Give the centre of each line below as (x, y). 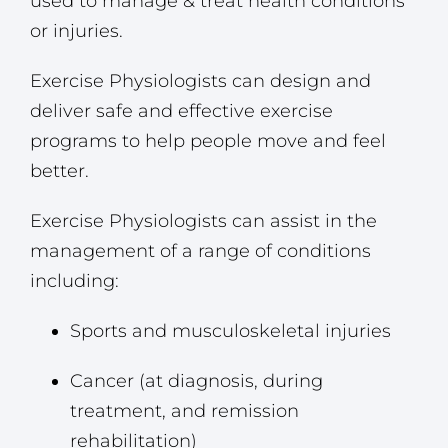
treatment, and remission (184, 411)
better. (59, 171)
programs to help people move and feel (208, 141)
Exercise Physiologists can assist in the (203, 221)
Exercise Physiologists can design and (200, 81)
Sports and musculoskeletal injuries (230, 331)
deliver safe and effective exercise (181, 111)
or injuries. (76, 31)
